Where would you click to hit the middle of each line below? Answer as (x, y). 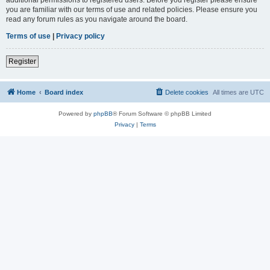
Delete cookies (187, 92)
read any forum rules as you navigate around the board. (97, 19)
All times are (231, 92)
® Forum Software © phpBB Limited (162, 113)
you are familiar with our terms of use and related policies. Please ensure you (132, 9)
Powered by (76, 113)
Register (22, 61)
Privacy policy (80, 36)
